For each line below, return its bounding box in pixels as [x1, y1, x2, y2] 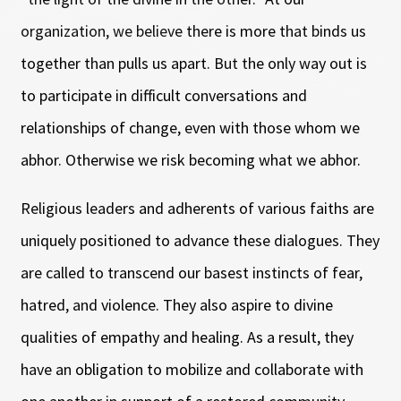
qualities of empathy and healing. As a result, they [20, 326, 354, 347]
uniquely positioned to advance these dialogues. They [20, 229, 380, 251]
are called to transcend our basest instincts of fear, [20, 261, 363, 283]
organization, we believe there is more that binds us [20, 20, 366, 41]
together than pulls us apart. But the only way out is [20, 52, 367, 73]
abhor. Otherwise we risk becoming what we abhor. [20, 149, 361, 170]
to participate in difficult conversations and [20, 84, 307, 106]
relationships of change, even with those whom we [20, 116, 360, 138]
